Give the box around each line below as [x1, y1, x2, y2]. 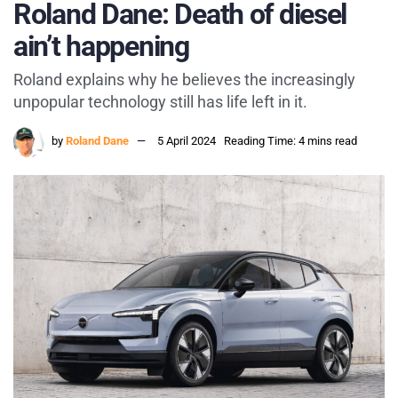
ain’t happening [13, 28, 189, 63]
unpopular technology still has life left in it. [13, 92, 307, 112]
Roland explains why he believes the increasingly [13, 70, 355, 90]
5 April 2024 [157, 134, 216, 148]
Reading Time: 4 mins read [224, 134, 357, 148]
